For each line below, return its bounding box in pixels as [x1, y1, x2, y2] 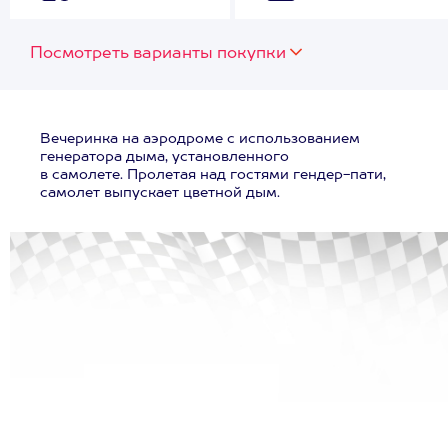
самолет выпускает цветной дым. [40, 186, 280, 200]
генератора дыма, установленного [40, 150, 289, 164]
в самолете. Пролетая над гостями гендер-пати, [40, 168, 386, 182]
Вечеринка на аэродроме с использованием [40, 132, 360, 146]
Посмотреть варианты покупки [30, 46, 286, 62]
